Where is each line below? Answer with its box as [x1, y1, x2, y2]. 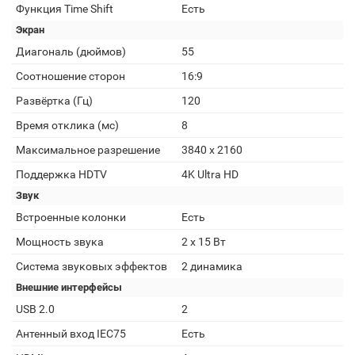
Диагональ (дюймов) [16, 45, 126, 58]
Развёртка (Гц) [16, 94, 93, 107]
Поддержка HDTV [16, 168, 107, 181]
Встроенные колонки [16, 211, 126, 223]
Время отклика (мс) [16, 119, 119, 132]
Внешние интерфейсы [16, 281, 122, 293]
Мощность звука [16, 235, 104, 248]
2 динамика [181, 260, 242, 273]
